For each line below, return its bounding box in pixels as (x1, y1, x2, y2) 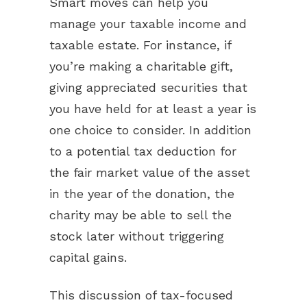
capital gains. (49, 250, 131, 265)
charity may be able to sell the (49, 208, 232, 222)
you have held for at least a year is (49, 101, 256, 116)
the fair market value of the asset (49, 165, 250, 180)
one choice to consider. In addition (49, 123, 251, 137)
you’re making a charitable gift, (49, 59, 233, 73)
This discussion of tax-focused (49, 288, 233, 302)
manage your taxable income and (49, 16, 247, 31)
